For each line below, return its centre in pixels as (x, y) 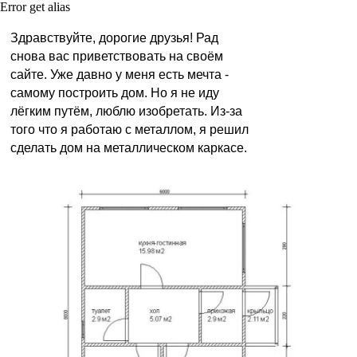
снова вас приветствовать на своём (117, 56)
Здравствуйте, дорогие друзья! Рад (115, 38)
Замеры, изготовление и (163, 327)
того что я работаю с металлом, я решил (130, 129)
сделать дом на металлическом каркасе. (129, 148)
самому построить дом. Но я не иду (115, 93)
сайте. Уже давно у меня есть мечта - (120, 75)
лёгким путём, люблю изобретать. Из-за (127, 111)
